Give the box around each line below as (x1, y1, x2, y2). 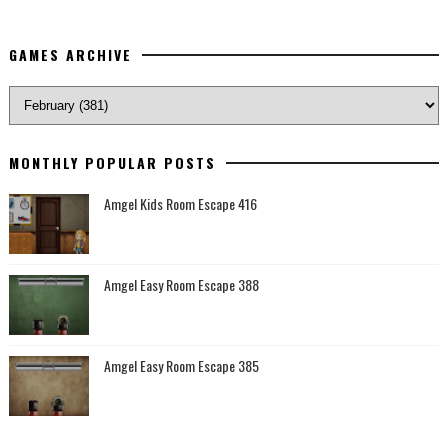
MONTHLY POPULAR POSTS (8, 152, 216, 174)
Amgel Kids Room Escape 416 (103, 193, 257, 215)
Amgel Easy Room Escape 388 (103, 274, 259, 296)
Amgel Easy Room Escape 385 (103, 355, 259, 377)
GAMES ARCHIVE (8, 44, 132, 66)
